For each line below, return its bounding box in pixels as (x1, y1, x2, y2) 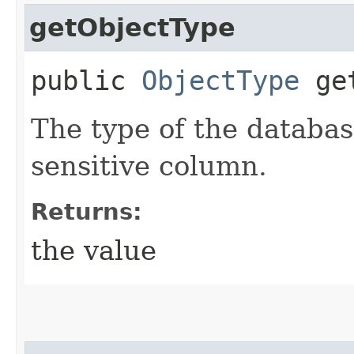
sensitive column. (31, 149, 267, 182)
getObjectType (29, 13, 235, 42)
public (31, 64, 141, 96)
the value (31, 234, 156, 266)
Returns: (31, 198, 142, 225)
